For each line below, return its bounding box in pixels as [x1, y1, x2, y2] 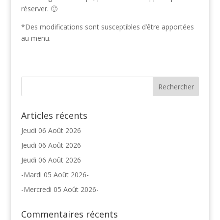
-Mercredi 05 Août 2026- [21, 184, 99, 194]
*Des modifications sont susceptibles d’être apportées [21, 22, 194, 31]
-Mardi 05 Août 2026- [21, 169, 89, 179]
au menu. [21, 33, 51, 43]
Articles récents [21, 109, 87, 121]
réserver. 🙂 [21, 3, 57, 13]
